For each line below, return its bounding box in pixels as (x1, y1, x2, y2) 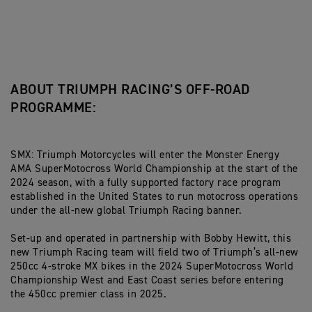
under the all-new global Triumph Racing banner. (10, 205, 242, 216)
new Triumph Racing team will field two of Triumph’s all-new (10, 247, 299, 258)
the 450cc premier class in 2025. (10, 288, 166, 299)
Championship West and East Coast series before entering (10, 274, 284, 286)
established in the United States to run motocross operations (10, 191, 298, 202)
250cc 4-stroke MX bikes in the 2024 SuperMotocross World (10, 260, 293, 272)
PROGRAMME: (10, 100, 96, 115)
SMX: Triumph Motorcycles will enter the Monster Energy (10, 149, 279, 160)
